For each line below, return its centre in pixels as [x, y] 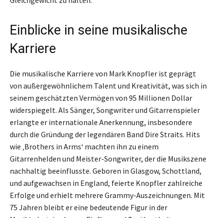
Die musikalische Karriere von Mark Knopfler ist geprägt [103, 73]
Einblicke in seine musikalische [99, 30]
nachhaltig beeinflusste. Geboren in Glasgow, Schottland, [106, 171]
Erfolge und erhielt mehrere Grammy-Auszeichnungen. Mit [107, 195]
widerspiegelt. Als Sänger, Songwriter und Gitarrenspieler [105, 110]
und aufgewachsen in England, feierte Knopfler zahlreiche [106, 183]
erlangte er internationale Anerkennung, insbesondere [101, 122]
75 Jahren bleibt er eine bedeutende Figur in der [89, 207]
